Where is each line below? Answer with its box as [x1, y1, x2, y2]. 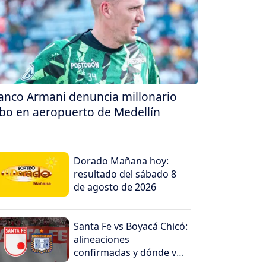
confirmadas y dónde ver [74, 246, 186, 259]
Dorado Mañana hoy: [74, 154, 169, 168]
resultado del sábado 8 [74, 167, 177, 181]
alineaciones [74, 233, 130, 246]
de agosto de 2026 [74, 180, 157, 194]
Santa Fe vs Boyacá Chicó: [74, 220, 188, 233]
